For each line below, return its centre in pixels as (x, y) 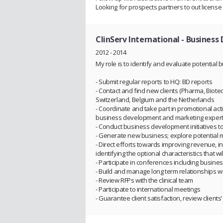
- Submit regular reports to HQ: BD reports (154, 81)
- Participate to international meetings (148, 189)
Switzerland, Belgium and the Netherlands (155, 99)
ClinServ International (138, 40)
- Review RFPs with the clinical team (144, 180)
